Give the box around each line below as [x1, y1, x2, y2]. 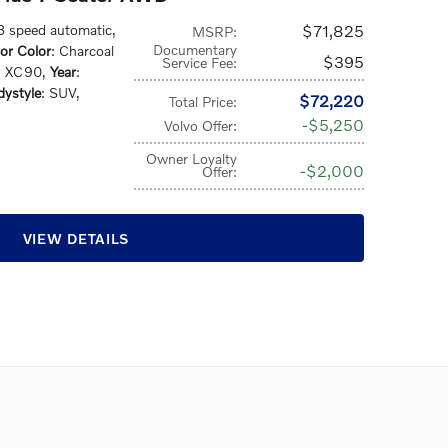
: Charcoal [51, 42, 114, 59]
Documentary [153, 41, 238, 58]
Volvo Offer [164, 117, 234, 134]
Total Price [169, 93, 234, 110]
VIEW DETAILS [22, 229, 130, 247]
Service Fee [162, 54, 234, 71]
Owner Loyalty [146, 150, 238, 167]
